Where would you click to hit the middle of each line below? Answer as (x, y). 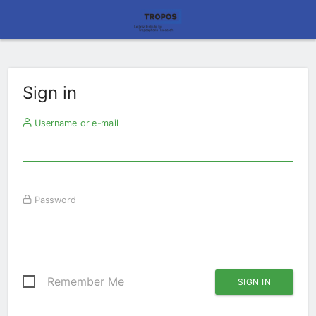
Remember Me (86, 281)
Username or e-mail (75, 123)
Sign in (50, 93)
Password (54, 200)
